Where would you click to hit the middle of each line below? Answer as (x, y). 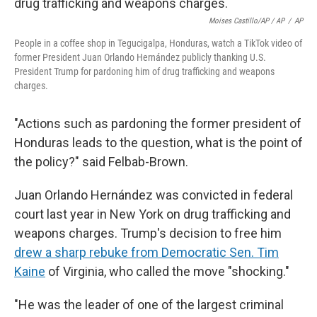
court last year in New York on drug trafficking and (152, 214)
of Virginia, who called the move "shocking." (167, 271)
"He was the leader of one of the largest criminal (149, 305)
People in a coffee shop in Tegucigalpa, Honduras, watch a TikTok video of (158, 43)
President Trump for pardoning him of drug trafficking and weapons (144, 71)
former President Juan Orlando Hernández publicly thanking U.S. (140, 57)
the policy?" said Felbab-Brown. (101, 162)
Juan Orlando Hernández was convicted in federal (154, 195)
